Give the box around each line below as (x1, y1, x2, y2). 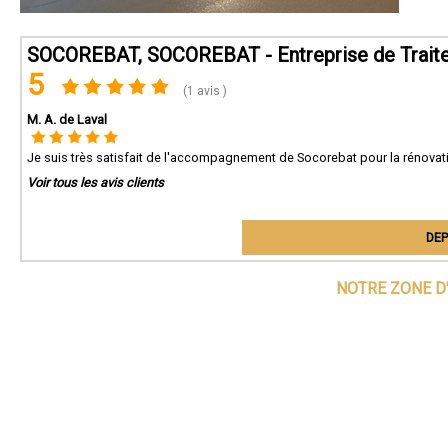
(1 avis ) (180, 83, 228, 98)
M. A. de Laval (27, 111, 107, 127)
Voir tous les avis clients (27, 174, 164, 190)
